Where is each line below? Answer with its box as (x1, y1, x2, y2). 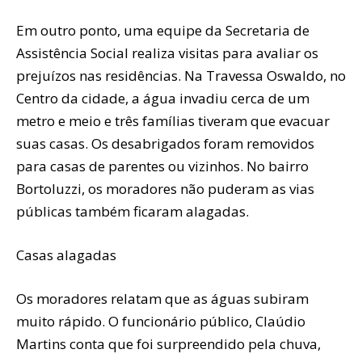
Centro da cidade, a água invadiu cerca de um (16, 88, 309, 107)
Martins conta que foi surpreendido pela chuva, (16, 334, 321, 353)
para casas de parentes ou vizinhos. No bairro (16, 156, 309, 175)
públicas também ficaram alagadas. (16, 201, 249, 221)
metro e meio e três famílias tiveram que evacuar (16, 111, 330, 130)
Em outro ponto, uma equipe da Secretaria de (16, 20, 309, 40)
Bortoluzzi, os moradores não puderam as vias (16, 179, 314, 198)
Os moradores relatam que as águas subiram (16, 288, 309, 308)
